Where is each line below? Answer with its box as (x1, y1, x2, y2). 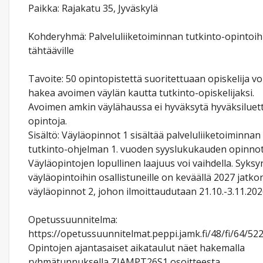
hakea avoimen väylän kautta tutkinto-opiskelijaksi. (28, 86, 254, 99)
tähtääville (28, 44, 74, 57)
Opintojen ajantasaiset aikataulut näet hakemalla (28, 241, 245, 254)
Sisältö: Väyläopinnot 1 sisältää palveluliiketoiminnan (28, 129, 261, 141)
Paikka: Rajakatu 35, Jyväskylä (28, 2, 158, 15)
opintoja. (28, 114, 67, 127)
